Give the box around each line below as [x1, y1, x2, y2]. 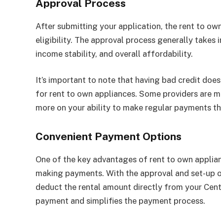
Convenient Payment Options [36, 130, 182, 143]
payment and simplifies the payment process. [36, 196, 205, 206]
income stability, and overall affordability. [36, 48, 193, 59]
